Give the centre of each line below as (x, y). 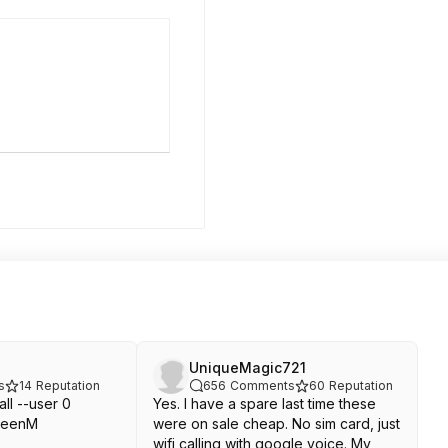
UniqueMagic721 (247, 367)
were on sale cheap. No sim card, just (276, 423)
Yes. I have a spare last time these (264, 403)
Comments (262, 385)
